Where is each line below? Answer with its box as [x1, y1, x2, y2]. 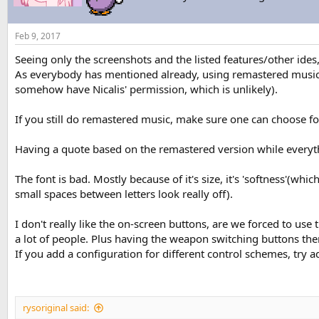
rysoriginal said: [23, 301, 89, 314]
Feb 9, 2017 [15, 29, 61, 42]
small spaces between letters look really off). [15, 186, 233, 201]
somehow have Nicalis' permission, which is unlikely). [15, 81, 278, 96]
